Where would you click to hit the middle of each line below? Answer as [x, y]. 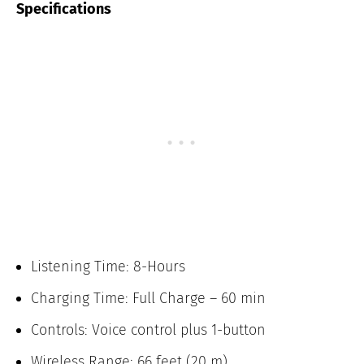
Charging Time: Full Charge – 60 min [148, 299]
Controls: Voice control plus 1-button [148, 330]
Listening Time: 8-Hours [108, 267]
